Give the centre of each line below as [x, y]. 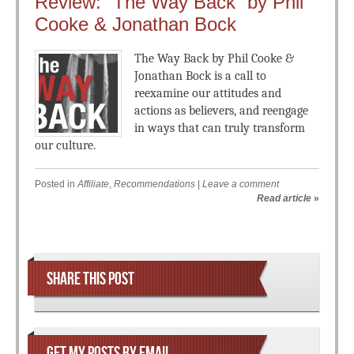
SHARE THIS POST [90, 279]
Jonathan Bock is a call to [200, 76]
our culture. [65, 145]
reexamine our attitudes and [208, 93]
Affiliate [93, 184]
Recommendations [154, 184]
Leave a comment [241, 184]
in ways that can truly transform [220, 128]
